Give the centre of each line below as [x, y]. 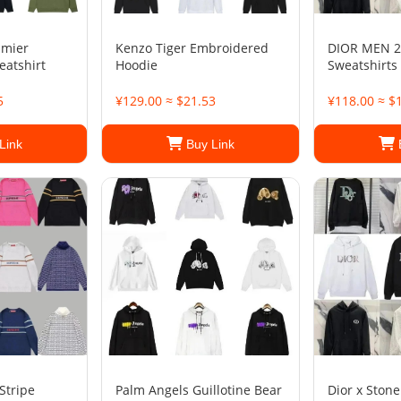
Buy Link [209, 144]
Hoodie [137, 65]
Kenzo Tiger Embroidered [192, 48]
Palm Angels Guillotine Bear [199, 390]
